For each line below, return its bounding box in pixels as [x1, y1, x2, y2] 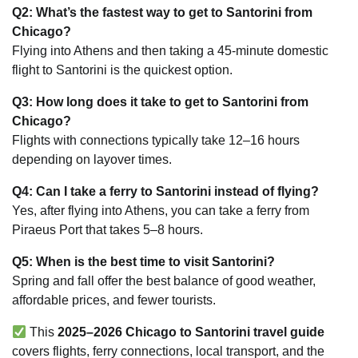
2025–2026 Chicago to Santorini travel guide [58, 325, 325, 340]
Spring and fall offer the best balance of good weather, [12, 274, 316, 288]
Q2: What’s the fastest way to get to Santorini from [12, 6, 312, 20]
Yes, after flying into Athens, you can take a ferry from [12, 204, 309, 218]
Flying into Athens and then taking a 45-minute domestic [12, 44, 328, 58]
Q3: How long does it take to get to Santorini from [12, 95, 308, 109]
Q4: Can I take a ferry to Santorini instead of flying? [12, 185, 319, 199]
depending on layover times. [12, 153, 172, 167]
